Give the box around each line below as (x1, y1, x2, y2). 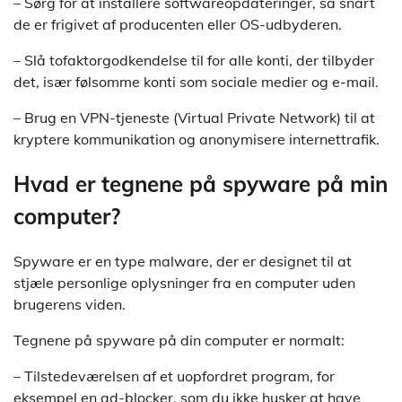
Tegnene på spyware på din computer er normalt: (13, 331, 345, 350)
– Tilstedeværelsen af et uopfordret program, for (13, 367, 335, 386)
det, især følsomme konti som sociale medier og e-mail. (13, 73, 379, 92)
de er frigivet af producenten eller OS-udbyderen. (13, 15, 342, 34)
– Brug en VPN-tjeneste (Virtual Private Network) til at (13, 109, 375, 127)
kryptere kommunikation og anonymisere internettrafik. (13, 130, 380, 149)
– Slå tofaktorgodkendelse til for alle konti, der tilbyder (13, 51, 374, 70)
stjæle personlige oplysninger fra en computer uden (13, 274, 355, 293)
